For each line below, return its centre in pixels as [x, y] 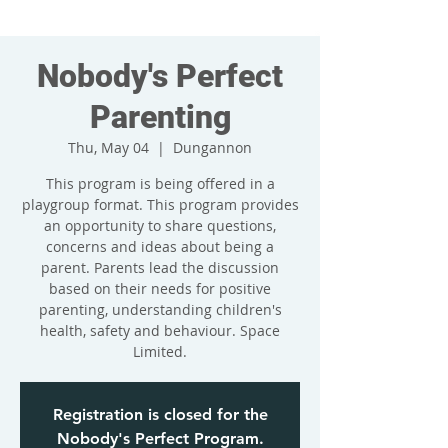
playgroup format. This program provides [160, 204]
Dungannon [212, 147]
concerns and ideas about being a [160, 246]
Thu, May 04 [108, 147]
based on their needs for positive [160, 288]
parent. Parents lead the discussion [160, 267]
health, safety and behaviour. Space [160, 330]
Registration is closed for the [160, 414]
